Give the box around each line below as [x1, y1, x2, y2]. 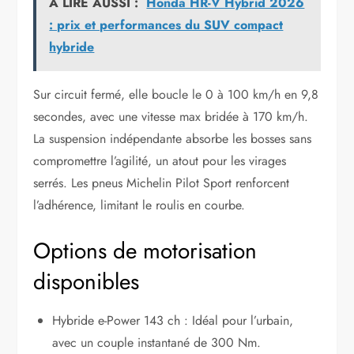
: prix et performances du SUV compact [49, 16, 284, 35]
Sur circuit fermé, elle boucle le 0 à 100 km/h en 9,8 [33, 85, 319, 104]
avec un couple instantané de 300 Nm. [52, 333, 262, 352]
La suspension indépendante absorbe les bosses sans [33, 130, 312, 149]
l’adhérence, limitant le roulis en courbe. [33, 196, 246, 215]
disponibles [33, 265, 140, 299]
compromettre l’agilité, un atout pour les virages [33, 152, 287, 171]
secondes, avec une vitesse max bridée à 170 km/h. [33, 107, 309, 126]
